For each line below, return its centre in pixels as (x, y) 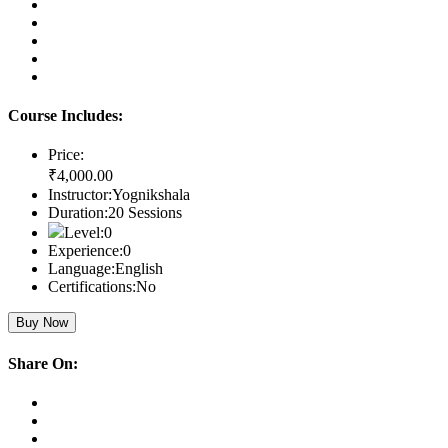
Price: (66, 155)
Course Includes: (65, 116)
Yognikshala (151, 195)
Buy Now (42, 323)
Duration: (78, 213)
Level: (84, 233)
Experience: (85, 251)
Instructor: (80, 195)
